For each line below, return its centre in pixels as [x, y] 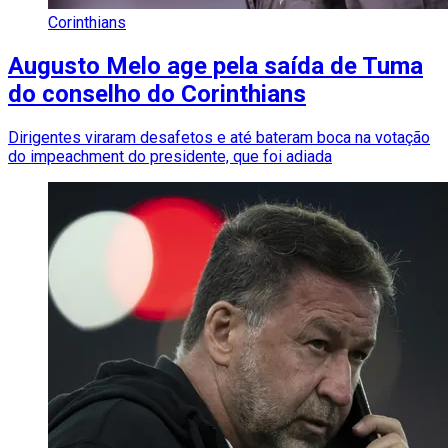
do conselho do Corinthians [157, 94]
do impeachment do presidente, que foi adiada [170, 156]
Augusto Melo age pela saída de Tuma [215, 66]
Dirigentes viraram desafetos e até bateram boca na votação [219, 137]
